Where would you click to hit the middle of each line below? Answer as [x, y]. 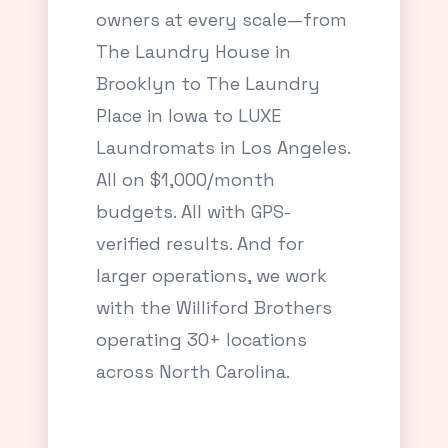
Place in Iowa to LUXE [188, 115]
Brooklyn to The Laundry [208, 83]
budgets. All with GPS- [193, 211]
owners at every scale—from [221, 19]
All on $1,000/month [185, 179]
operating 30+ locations [201, 339]
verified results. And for [200, 243]
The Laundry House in [193, 51]
